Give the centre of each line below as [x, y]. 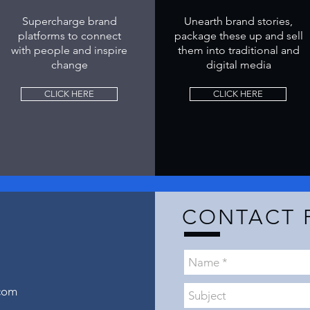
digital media [238, 65]
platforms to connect [69, 36]
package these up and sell [238, 36]
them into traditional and [238, 50]
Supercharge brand [69, 21]
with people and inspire [69, 50]
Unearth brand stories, [238, 21]
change [69, 65]
